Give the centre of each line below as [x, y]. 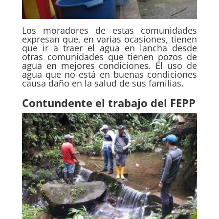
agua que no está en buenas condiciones [109, 74]
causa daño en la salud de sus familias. [103, 83]
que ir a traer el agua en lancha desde [109, 48]
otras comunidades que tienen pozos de [109, 56]
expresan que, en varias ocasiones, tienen [109, 39]
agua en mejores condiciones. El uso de [109, 65]
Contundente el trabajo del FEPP [109, 102]
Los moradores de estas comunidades [109, 30]
